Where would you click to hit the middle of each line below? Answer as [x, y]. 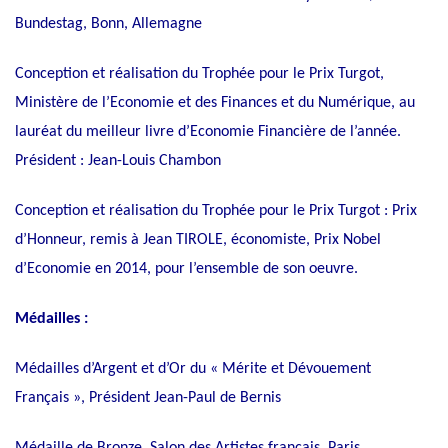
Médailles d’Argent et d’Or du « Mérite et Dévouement [193, 369]
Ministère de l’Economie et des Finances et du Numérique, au [215, 103]
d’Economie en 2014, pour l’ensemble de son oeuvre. [186, 269]
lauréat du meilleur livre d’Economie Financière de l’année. [208, 132]
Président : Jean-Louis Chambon [118, 161]
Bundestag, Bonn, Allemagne [108, 24]
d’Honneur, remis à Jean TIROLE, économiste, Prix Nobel [198, 240]
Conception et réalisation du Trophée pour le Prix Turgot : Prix [216, 211]
